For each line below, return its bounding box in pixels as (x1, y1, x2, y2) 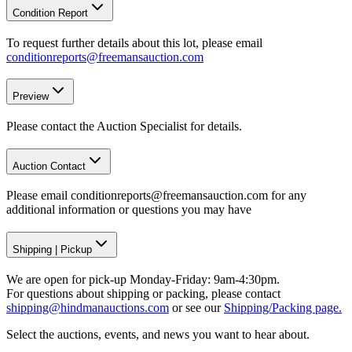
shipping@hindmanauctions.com (6, 300, 169, 314)
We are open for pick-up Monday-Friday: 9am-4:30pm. (6, 272, 280, 286)
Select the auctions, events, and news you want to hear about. (6, 327, 310, 341)
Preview (13, 90, 49, 103)
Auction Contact (13, 159, 86, 172)
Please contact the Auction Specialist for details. (6, 119, 242, 133)
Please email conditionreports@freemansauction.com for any (6, 189, 306, 203)
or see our (169, 300, 224, 314)
